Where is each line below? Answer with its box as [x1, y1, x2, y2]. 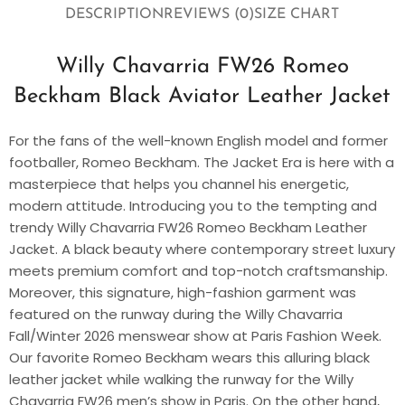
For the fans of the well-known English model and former [9, 130, 388, 150]
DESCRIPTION [65, 7, 165, 23]
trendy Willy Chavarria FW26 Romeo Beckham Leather [9, 217, 367, 237]
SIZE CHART [254, 7, 340, 23]
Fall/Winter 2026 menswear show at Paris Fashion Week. [9, 325, 381, 345]
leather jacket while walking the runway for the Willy [9, 369, 353, 389]
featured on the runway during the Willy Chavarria [9, 304, 343, 324]
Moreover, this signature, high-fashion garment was [9, 282, 356, 302]
